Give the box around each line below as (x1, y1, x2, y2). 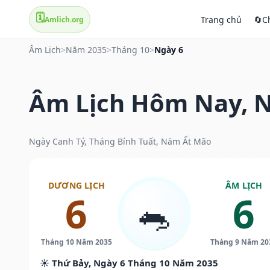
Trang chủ (201, 13, 242, 25)
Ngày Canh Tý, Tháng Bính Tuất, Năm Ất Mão (29, 135, 211, 147)
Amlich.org (45, 14, 84, 25)
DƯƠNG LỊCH (48, 179, 105, 191)
